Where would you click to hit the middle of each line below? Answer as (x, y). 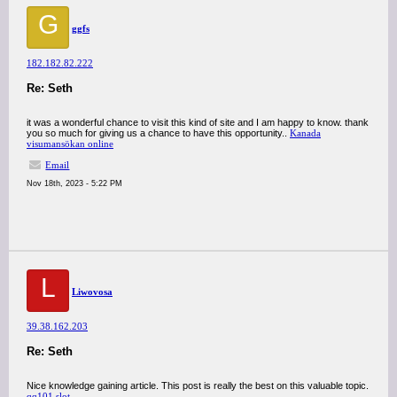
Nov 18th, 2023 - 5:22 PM (74, 183)
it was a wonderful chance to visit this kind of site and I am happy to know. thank (198, 122)
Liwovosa (92, 292)
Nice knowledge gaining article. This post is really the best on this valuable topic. (198, 385)
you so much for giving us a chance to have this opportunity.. (158, 133)
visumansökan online (70, 144)
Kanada (305, 133)
